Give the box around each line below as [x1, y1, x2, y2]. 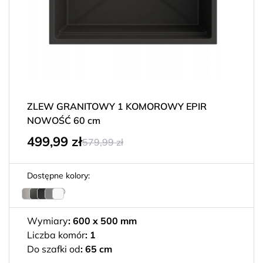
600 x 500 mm [73, 215, 139, 227]
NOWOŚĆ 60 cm [27, 114, 100, 126]
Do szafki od [27, 243, 80, 255]
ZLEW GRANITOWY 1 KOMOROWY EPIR [27, 100, 207, 112]
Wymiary [27, 215, 68, 227]
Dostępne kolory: [27, 170, 90, 181]
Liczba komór [27, 229, 85, 241]
